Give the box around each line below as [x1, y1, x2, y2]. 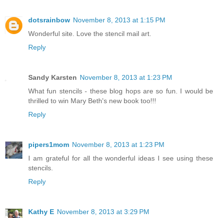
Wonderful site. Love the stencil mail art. [28, 29, 151, 37]
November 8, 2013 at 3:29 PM [57, 207, 149, 216]
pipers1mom [28, 140, 69, 148]
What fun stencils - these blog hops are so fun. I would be [28, 87, 213, 95]
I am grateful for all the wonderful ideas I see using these [28, 154, 213, 162]
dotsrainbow [28, 16, 70, 24]
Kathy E [28, 207, 54, 216]
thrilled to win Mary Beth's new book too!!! [28, 96, 156, 105]
